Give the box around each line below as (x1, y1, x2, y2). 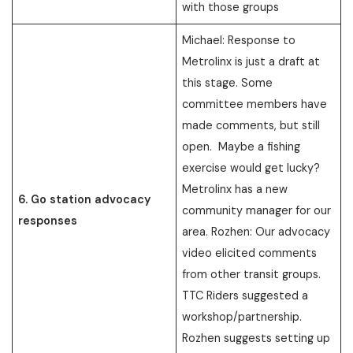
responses (18, 213, 78, 228)
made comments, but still (182, 117, 321, 132)
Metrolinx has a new (182, 181, 288, 196)
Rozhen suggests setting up (182, 330, 331, 345)
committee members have (182, 96, 328, 111)
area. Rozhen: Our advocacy (182, 224, 331, 239)
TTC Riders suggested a (182, 288, 309, 303)
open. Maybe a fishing (182, 139, 301, 154)
